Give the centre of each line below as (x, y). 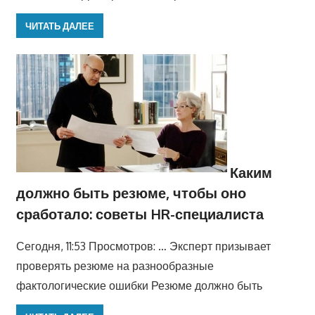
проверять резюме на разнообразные (115, 266)
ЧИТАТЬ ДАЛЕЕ (59, 26)
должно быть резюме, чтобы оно (131, 193)
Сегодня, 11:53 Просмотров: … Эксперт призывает (143, 246)
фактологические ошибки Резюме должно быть (139, 286)
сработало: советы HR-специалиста (140, 214)
